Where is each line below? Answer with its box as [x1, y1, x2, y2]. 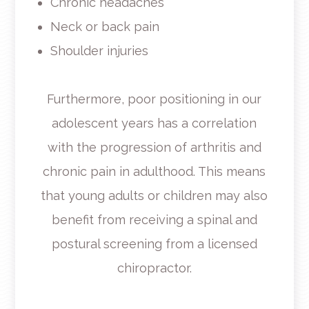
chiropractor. [117, 260, 192, 275]
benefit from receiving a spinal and [51, 212, 257, 227]
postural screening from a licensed [51, 236, 257, 251]
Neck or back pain [50, 19, 159, 34]
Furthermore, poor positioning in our [47, 91, 262, 106]
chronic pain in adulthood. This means [43, 163, 266, 179]
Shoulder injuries [50, 43, 148, 58]
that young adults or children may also [41, 188, 268, 203]
